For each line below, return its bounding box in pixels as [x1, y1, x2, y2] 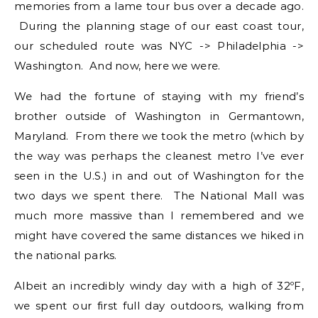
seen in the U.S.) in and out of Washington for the [14, 169, 304, 182]
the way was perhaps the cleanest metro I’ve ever [14, 149, 304, 163]
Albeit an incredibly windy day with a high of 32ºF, [14, 279, 304, 292]
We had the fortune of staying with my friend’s [14, 89, 304, 103]
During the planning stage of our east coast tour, [14, 19, 304, 33]
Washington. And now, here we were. [14, 59, 221, 72]
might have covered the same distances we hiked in [14, 229, 304, 242]
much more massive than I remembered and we [14, 209, 304, 222]
